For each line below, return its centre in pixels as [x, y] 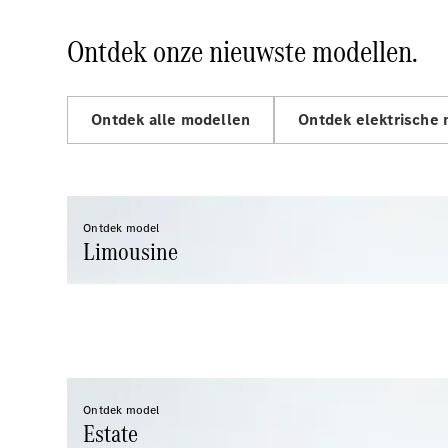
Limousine [131, 251]
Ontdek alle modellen [171, 119]
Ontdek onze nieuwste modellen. [243, 51]
